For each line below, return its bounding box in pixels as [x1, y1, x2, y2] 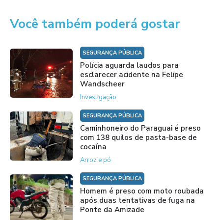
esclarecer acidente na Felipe [80, 70, 183, 80]
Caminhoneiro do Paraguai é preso [80, 123, 201, 134]
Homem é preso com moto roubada [80, 186, 204, 196]
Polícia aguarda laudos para [80, 60, 179, 71]
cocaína [80, 142, 107, 152]
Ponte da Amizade [80, 205, 144, 215]
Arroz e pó [80, 156, 111, 165]
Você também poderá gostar [10, 15, 180, 33]
